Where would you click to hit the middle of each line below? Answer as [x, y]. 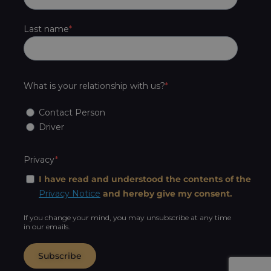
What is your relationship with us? [94, 86]
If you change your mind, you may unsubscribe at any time [127, 217]
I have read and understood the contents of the [145, 179]
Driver [51, 127]
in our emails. [47, 226]
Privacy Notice [70, 193]
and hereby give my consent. [166, 193]
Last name [46, 29]
